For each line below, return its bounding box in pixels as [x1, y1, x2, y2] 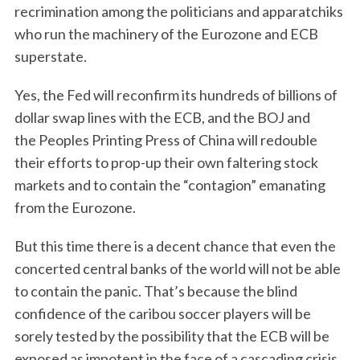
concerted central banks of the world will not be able [14, 260, 341, 277]
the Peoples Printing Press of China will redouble [14, 131, 317, 149]
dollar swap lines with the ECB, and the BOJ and [14, 108, 310, 126]
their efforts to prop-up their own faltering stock [14, 153, 318, 171]
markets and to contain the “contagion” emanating [14, 176, 325, 194]
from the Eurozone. [14, 198, 136, 216]
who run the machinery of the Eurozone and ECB [14, 25, 318, 43]
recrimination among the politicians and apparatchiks [14, 2, 343, 20]
